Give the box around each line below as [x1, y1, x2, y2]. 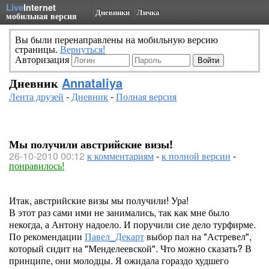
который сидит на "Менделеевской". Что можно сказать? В [9, 241, 252, 255]
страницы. [15, 42, 60, 56]
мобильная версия [6, 10, 77, 22]
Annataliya [62, 74, 122, 91]
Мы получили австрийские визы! [9, 136, 173, 152]
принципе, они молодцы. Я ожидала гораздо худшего [9, 253, 229, 267]
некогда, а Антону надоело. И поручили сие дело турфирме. [9, 217, 256, 231]
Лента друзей [9, 89, 64, 103]
